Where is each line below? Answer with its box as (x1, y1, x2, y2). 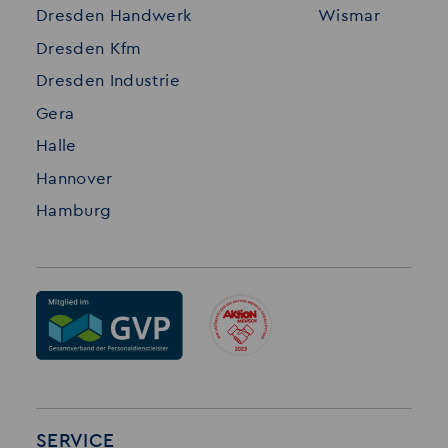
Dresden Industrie (35, 72, 180, 90)
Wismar (317, 7, 381, 24)
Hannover (35, 169, 113, 187)
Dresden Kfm (35, 39, 142, 57)
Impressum (263, 7, 353, 25)
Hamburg (35, 202, 112, 220)
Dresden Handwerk (35, 7, 192, 24)
